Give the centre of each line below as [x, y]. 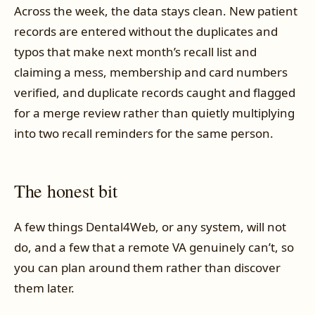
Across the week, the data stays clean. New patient [156, 11]
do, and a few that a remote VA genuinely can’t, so [154, 247]
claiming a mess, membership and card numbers [151, 72]
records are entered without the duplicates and [146, 32]
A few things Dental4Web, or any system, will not [150, 226]
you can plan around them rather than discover [147, 267]
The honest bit [66, 191]
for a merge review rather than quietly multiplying [154, 113]
